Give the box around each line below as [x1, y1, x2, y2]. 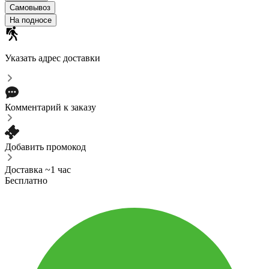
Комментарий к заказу [5, 101, 96, 112]
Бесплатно [5, 175, 47, 186]
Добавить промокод [5, 141, 86, 152]
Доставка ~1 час [5, 164, 71, 175]
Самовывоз [10, 2, 50, 12]
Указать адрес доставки [5, 52, 100, 63]
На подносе [10, 15, 52, 25]
